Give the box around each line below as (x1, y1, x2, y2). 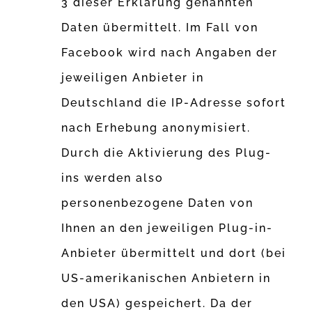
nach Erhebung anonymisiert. (61, 121, 251, 135)
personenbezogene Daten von (61, 196, 254, 210)
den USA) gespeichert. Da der (61, 297, 253, 311)
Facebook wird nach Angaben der (61, 46, 279, 60)
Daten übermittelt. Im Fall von (61, 21, 259, 35)
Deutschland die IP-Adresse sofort (61, 96, 287, 110)
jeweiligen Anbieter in (61, 71, 205, 85)
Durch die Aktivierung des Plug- (61, 146, 272, 160)
